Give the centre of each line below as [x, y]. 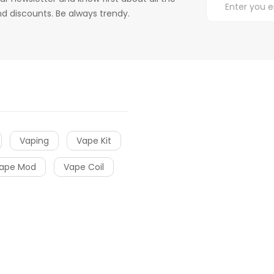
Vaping [34, 140]
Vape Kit [94, 140]
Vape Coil [84, 167]
